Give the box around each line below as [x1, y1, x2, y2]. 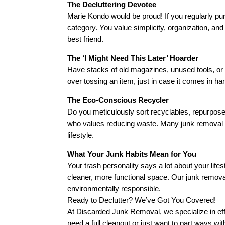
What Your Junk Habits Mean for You [67, 149, 197, 158]
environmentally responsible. [67, 184, 161, 193]
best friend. [67, 34, 104, 43]
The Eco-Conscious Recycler [67, 95, 169, 104]
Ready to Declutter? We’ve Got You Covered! [67, 195, 216, 204]
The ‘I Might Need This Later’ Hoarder [67, 53, 199, 62]
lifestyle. [67, 130, 94, 139]
